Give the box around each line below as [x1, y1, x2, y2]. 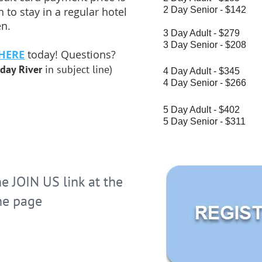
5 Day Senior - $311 [163, 116, 246, 126]
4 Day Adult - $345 [163, 66, 240, 77]
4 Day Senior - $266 [163, 78, 246, 88]
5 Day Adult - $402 [163, 104, 240, 115]
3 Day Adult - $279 [163, 27, 240, 38]
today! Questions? [27, 47, 119, 62]
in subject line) [45, 63, 112, 77]
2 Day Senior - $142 [163, 4, 246, 15]
